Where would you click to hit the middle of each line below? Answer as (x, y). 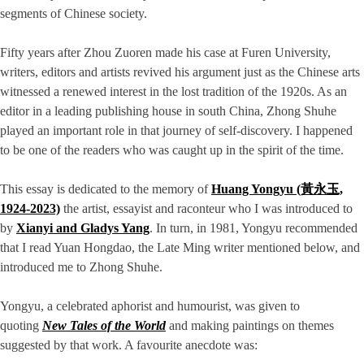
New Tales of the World (104, 326)
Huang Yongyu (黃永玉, (277, 189)
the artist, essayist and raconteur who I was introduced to (206, 209)
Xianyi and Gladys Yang (83, 228)
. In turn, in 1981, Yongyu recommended (253, 228)
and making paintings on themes (250, 326)
